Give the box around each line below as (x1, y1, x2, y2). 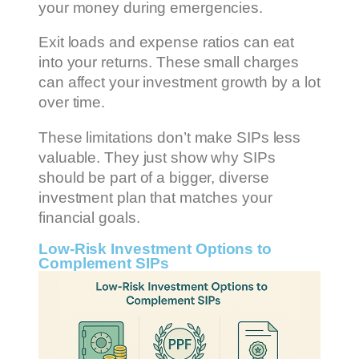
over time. (38, 94, 106, 111)
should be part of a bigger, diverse (38, 168, 269, 186)
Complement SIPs (38, 255, 169, 272)
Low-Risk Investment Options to (38, 240, 272, 258)
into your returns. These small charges (38, 54, 300, 71)
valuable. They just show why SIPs (38, 148, 276, 166)
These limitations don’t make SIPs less (38, 128, 301, 146)
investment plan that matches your (38, 188, 272, 206)
